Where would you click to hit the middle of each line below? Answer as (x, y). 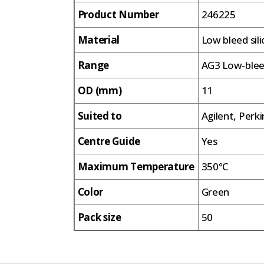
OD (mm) (100, 90)
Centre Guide (109, 141)
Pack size (99, 217)
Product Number (118, 14)
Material (99, 39)
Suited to (100, 115)
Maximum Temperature (136, 166)
